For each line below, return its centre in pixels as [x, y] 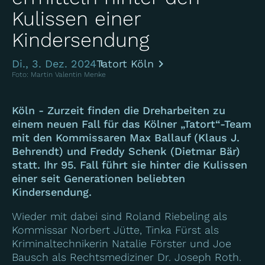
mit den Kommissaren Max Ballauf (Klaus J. [126, 137]
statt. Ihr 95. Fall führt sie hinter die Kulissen [130, 164]
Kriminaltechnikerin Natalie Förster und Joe [122, 243]
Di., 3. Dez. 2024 [54, 64]
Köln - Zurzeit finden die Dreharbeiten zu [119, 110]
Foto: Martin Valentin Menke [59, 75]
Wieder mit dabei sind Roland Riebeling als [119, 216]
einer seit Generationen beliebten [98, 178]
